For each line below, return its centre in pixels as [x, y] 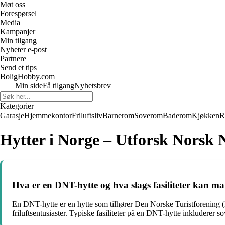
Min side [29, 86]
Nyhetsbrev [93, 86]
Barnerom [118, 115]
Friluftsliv [87, 115]
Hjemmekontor [48, 115]
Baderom [177, 115]
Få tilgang [59, 86]
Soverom [148, 115]
